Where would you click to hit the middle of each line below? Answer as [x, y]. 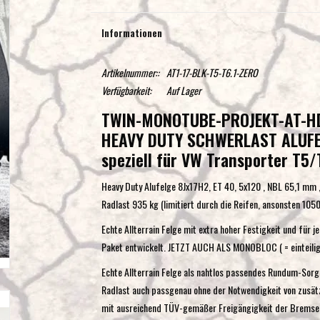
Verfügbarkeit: [126, 90]
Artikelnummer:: [130, 72]
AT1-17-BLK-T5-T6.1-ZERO [212, 72]
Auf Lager [183, 90]
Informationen [131, 32]
